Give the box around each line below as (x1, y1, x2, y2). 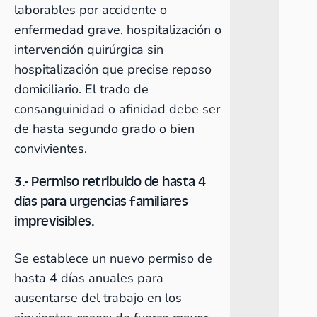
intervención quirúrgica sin (14, 41, 163, 58)
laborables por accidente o (14, 1, 167, 18)
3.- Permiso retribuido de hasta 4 (14, 172, 206, 190)
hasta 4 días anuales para (14, 270, 163, 287)
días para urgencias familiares (14, 192, 188, 209)
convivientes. (14, 140, 87, 157)
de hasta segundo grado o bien (14, 120, 195, 137)
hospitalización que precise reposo (14, 61, 212, 78)
